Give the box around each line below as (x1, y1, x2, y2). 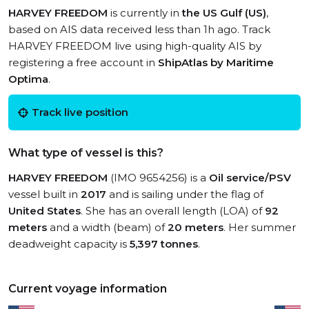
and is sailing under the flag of (106, 188, 263, 201)
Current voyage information (8, 282, 167, 295)
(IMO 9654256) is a (108, 171, 209, 184)
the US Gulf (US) (182, 6, 266, 19)
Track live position (32, 106, 128, 119)
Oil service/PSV (209, 171, 291, 184)
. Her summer (223, 221, 296, 234)
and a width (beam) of (47, 221, 168, 234)
